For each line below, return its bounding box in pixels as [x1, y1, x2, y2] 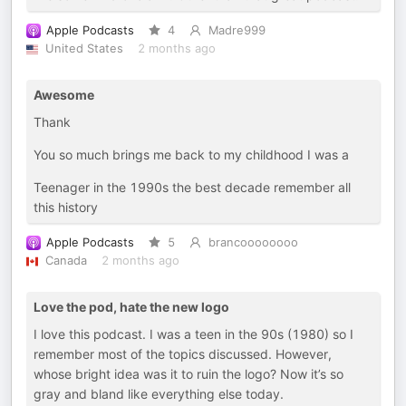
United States [44, 42, 123, 55]
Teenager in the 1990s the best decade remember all [34, 179, 351, 195]
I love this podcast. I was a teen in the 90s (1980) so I [34, 326, 353, 342]
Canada [44, 254, 87, 267]
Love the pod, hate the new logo [34, 299, 229, 314]
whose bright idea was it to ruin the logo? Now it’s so [34, 366, 343, 382]
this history [34, 199, 98, 215]
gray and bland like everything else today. [34, 386, 284, 401]
